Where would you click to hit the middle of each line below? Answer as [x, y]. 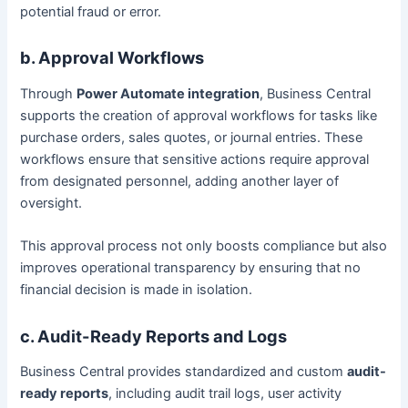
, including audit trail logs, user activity [225, 393]
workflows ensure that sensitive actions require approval [195, 159]
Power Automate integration [168, 93]
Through [49, 93]
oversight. [51, 203]
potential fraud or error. [91, 11]
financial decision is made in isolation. [137, 290]
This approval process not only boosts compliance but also [204, 246]
